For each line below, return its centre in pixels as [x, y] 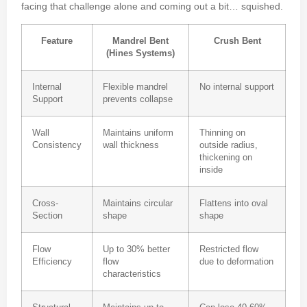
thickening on [226, 157]
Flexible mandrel [135, 87]
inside [211, 170]
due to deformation [236, 261]
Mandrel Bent [140, 41]
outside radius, [229, 145]
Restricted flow [229, 249]
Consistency [57, 145]
